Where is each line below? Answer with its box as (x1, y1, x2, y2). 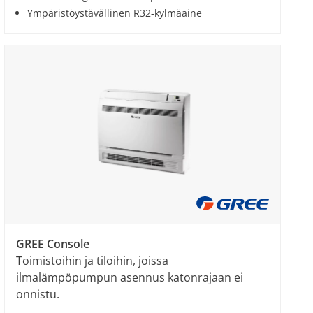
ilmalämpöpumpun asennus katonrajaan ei (16, 270, 243, 285)
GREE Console (16, 236, 89, 252)
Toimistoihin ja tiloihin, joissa (16, 253, 168, 268)
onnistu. (16, 286, 59, 302)
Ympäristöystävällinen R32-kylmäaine (27, 6, 202, 20)
